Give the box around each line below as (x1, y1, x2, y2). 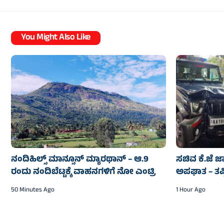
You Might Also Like (21, 30, 90, 46)
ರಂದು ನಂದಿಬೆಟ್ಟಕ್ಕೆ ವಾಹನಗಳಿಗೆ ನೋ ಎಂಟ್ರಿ (11, 165, 155, 180)
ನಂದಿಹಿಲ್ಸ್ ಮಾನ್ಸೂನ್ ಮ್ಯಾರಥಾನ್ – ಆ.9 (11, 153, 148, 167)
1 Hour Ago (176, 185, 205, 196)
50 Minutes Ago (11, 185, 54, 196)
